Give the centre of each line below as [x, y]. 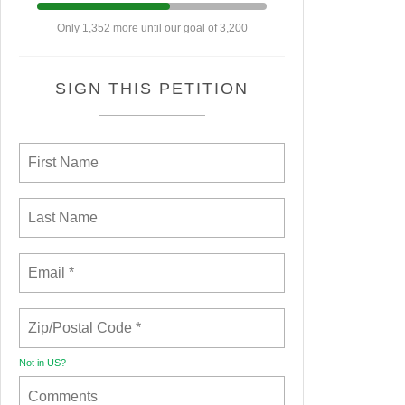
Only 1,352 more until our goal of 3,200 [152, 28]
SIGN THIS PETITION [152, 89]
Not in [33, 363]
